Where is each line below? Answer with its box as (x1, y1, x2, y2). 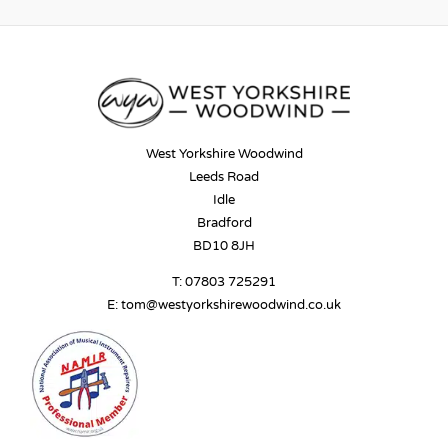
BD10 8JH (193, 237, 255, 254)
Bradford (196, 214, 252, 231)
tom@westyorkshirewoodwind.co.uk (121, 296, 341, 313)
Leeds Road (189, 168, 259, 185)
